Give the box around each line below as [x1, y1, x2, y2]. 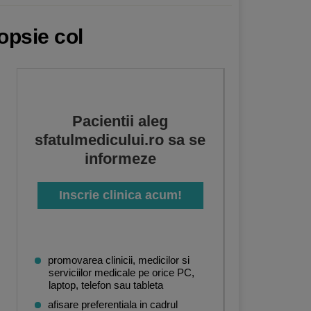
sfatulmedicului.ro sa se [35, 131, 205, 149]
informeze [84, 150, 156, 167]
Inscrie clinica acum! [58, 188, 182, 202]
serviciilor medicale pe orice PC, [49, 267, 194, 278]
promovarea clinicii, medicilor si [48, 254, 190, 266]
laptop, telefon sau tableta [49, 279, 163, 291]
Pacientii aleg [72, 112, 168, 130]
